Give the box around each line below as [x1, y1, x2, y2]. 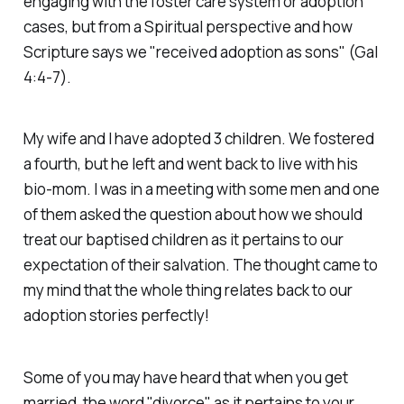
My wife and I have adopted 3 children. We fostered [23, 128, 374, 150]
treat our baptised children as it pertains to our [23, 229, 344, 251]
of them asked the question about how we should [23, 204, 363, 225]
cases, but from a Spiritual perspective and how [23, 15, 353, 37]
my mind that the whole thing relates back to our [23, 280, 353, 301]
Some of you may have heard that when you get [23, 367, 348, 389]
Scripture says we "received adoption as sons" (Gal [23, 41, 378, 62]
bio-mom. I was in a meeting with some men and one [23, 179, 380, 200]
